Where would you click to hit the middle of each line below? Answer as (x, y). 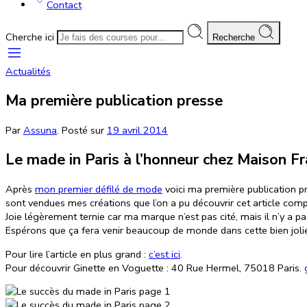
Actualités (28, 71)
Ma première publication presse (114, 101)
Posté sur (83, 131)
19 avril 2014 (137, 131)
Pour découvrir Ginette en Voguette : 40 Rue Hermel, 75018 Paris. (155, 268)
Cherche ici (31, 37)
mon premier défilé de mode (99, 189)
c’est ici (164, 254)
